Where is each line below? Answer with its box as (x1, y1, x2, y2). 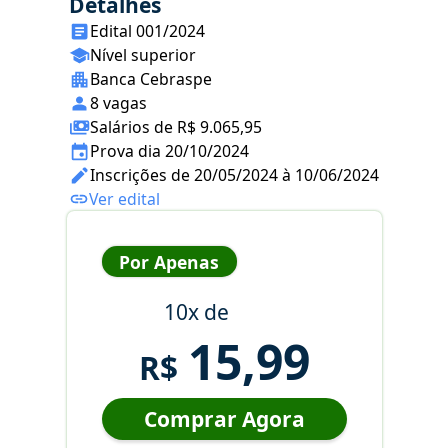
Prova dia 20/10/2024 (90, 140, 249, 163)
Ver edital (89, 188, 160, 211)
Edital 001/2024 (90, 20, 205, 43)
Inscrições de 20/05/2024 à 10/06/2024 (90, 164, 379, 187)
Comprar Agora (143, 405, 305, 434)
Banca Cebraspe (90, 68, 212, 91)
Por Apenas (119, 249, 219, 274)
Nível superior (90, 44, 196, 67)
